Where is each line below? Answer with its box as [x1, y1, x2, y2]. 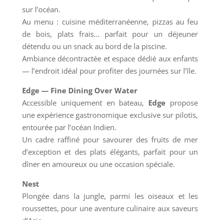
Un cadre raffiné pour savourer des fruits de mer [22, 135, 198, 145]
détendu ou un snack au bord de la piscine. [22, 41, 167, 52]
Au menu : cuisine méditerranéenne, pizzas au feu [22, 17, 198, 27]
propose [165, 98, 198, 108]
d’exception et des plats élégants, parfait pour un [22, 147, 198, 157]
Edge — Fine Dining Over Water [22, 85, 137, 96]
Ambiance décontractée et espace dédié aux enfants [22, 54, 198, 64]
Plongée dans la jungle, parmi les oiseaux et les [22, 191, 198, 201]
